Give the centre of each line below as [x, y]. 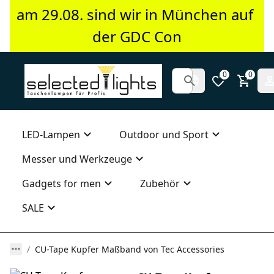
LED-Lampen [51, 135]
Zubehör [160, 184]
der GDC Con [137, 37]
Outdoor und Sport [164, 135]
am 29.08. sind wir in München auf [135, 15]
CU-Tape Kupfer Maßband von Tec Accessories [130, 250]
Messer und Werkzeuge [77, 159]
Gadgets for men [61, 184]
